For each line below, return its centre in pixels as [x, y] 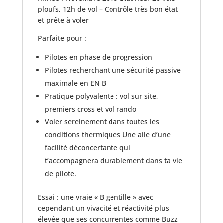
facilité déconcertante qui [87, 148]
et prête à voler [63, 20]
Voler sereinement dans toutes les [102, 122]
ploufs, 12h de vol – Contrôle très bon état [108, 9]
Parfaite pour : [62, 38]
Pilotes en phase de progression [98, 57]
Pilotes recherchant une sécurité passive [112, 70]
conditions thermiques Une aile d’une [108, 135]
